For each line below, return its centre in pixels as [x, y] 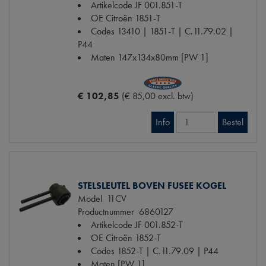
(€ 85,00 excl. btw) [158, 96]
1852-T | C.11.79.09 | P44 [168, 251]
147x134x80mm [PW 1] [163, 57]
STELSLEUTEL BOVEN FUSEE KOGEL [152, 185]
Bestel [233, 122]
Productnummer [106, 211]
